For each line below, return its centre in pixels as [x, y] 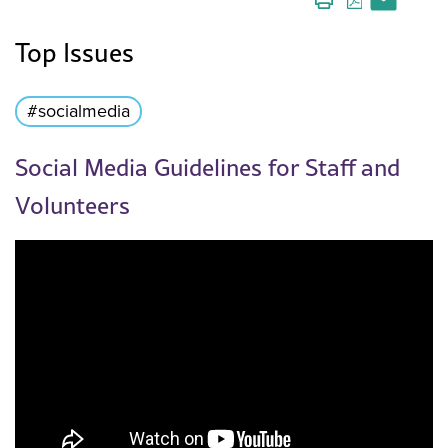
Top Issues [74, 53]
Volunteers [72, 205]
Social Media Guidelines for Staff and [207, 167]
